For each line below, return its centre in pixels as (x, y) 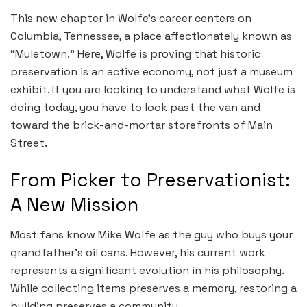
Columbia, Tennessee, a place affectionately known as (151, 36)
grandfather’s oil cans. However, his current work (138, 253)
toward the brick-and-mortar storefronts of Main (142, 125)
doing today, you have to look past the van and (135, 107)
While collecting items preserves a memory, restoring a (153, 288)
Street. (29, 143)
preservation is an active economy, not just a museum (151, 72)
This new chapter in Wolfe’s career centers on (131, 18)
